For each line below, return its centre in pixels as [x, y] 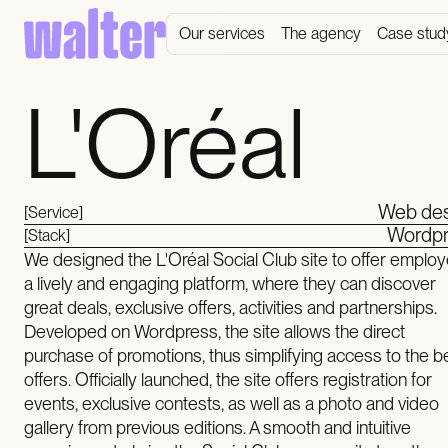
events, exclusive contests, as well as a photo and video [231, 403]
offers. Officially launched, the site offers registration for [228, 379]
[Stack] [47, 235]
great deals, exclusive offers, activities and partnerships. [230, 307]
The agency [321, 33]
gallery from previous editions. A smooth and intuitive [217, 427]
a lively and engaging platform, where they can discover [230, 283]
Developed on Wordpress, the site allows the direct [214, 331]
